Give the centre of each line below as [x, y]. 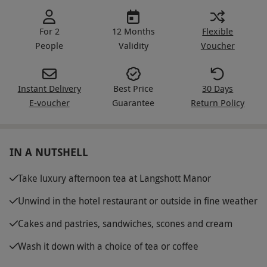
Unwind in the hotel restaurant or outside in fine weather [138, 201]
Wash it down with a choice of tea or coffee [108, 246]
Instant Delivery [49, 88]
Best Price [133, 88]
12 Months [133, 31]
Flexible [218, 31]
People [49, 45]
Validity [133, 45]
